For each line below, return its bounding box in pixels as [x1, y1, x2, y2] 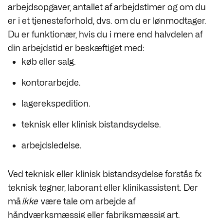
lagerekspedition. [21, 98, 91, 109]
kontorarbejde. [21, 77, 81, 88]
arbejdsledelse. [21, 140, 82, 150]
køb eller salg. [21, 56, 76, 67]
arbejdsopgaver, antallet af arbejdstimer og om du [8, 2, 206, 12]
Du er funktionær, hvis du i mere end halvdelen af [8, 29, 202, 39]
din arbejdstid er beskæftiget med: [8, 43, 145, 53]
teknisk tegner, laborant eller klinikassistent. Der [8, 182, 198, 193]
